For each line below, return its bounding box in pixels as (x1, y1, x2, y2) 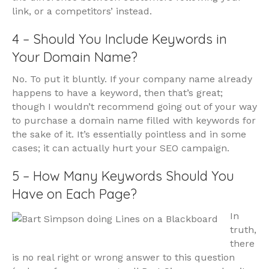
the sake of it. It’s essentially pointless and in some (12, 128, 246, 141)
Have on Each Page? (12, 186, 137, 203)
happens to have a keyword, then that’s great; (12, 87, 223, 99)
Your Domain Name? (12, 49, 138, 66)
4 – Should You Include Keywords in (12, 31, 227, 48)
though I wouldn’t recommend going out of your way (12, 101, 257, 113)
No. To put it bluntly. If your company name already (12, 73, 252, 85)
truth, (230, 224, 256, 236)
